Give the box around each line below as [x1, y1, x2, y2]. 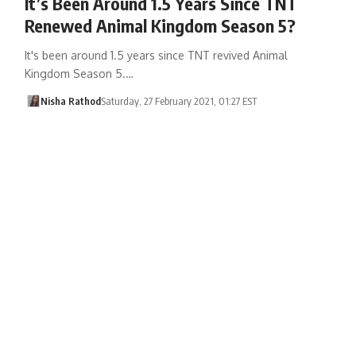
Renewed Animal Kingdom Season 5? [24, 14, 296, 37]
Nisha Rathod [41, 94, 102, 107]
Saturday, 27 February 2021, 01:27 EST [101, 94, 258, 107]
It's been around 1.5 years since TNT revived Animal [24, 48, 288, 62]
